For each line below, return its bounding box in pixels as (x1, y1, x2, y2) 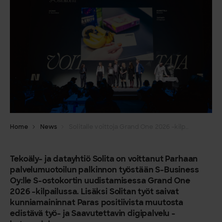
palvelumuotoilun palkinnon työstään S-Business (10, 164, 199, 175)
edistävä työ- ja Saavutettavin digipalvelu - (10, 208, 176, 219)
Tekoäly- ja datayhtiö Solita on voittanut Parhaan (10, 153, 198, 165)
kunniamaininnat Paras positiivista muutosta (10, 197, 184, 208)
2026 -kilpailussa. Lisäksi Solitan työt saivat (10, 186, 179, 197)
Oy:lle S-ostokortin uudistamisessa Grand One (10, 175, 191, 186)
